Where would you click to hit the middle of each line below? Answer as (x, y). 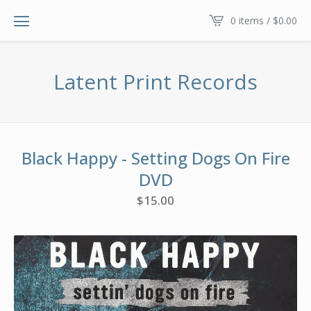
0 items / (252, 20)
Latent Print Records (155, 82)
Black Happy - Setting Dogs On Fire (155, 158)
